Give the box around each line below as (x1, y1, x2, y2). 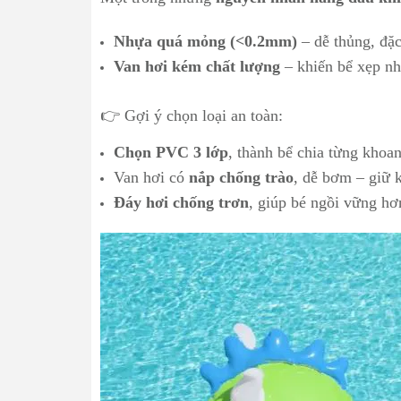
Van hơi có (114, 168, 189, 186)
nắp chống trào (189, 168, 294, 186)
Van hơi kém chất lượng (114, 57, 280, 75)
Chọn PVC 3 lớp (114, 143, 228, 161)
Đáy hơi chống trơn (114, 193, 249, 211)
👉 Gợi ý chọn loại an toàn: (100, 107, 283, 124)
